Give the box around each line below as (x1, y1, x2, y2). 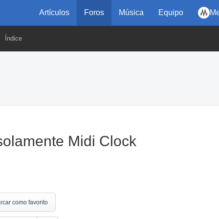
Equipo (158, 8, 183, 17)
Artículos (39, 8, 69, 17)
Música (119, 8, 144, 17)
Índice (5, 35, 22, 42)
